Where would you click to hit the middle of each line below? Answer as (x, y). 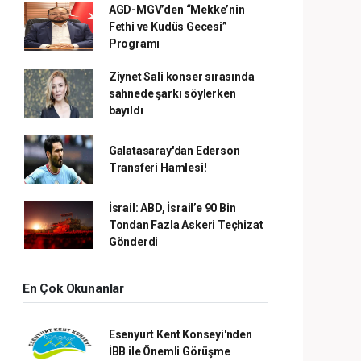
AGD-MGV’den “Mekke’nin (176, 9)
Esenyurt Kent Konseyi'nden (180, 334)
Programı (134, 43)
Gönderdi (133, 241)
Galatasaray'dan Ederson (174, 150)
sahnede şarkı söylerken (172, 93)
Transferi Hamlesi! (158, 167)
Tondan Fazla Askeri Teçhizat (186, 224)
